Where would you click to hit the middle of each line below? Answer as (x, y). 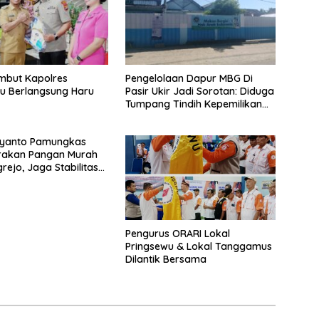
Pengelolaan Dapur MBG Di (189, 78)
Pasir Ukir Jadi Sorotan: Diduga (199, 91)
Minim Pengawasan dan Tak (192, 116)
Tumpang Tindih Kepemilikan (193, 104)
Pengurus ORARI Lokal (177, 234)
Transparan (153, 129)
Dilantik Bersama (166, 260)
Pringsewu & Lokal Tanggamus (198, 247)
